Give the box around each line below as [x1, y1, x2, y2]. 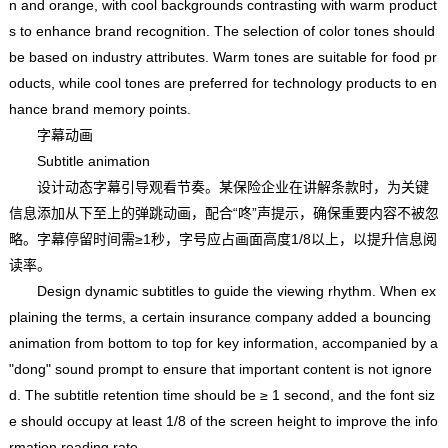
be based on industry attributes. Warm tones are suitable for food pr [8, 48, 437, 65]
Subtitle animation [8, 152, 150, 169]
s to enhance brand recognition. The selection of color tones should [8, 22, 435, 39]
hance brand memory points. [8, 100, 191, 117]
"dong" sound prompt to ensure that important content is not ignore [8, 360, 432, 377]
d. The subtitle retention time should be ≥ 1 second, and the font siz [8, 386, 435, 403]
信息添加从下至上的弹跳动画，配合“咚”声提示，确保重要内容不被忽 [8, 204, 439, 221]
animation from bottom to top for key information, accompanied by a [8, 334, 438, 351]
